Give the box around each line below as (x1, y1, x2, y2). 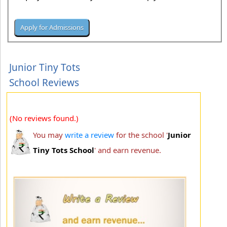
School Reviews (9, 75, 79, 89)
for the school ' (114, 129, 168, 140)
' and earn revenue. (94, 144, 161, 155)
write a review (65, 129, 114, 140)
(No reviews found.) (10, 112, 79, 123)
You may (33, 129, 65, 140)
